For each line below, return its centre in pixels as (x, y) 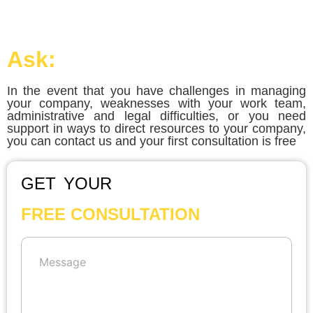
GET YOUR (66, 184)
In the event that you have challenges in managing (156, 91)
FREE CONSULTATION (110, 214)
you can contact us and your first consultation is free (152, 141)
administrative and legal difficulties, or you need (156, 116)
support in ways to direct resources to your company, (156, 129)
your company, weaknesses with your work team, (156, 104)
